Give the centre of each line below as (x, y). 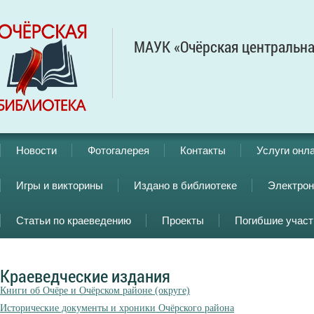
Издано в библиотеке (185, 185)
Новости (36, 150)
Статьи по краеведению (74, 220)
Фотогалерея (118, 150)
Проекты (183, 220)
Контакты (203, 150)
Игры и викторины (60, 185)
